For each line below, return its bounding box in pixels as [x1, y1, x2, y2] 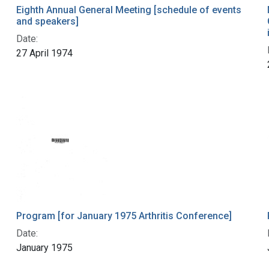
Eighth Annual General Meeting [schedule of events [16, 4, 241, 16]
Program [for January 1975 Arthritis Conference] [16, 210, 232, 222]
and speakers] [16, 16, 79, 28]
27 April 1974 [16, 47, 73, 59]
